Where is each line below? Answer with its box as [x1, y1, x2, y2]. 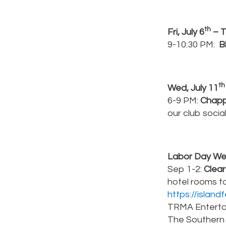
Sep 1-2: [167, 164, 204, 174]
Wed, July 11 [167, 83, 218, 93]
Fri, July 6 [167, 27, 204, 37]
